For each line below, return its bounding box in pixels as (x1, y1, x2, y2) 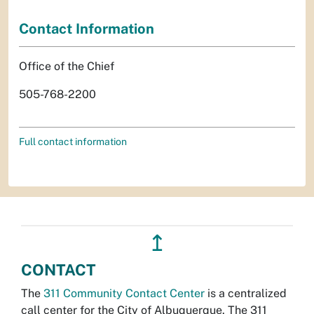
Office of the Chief (19, 59, 114, 73)
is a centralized (205, 286, 287, 300)
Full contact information (19, 135, 127, 147)
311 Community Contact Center (43, 286, 205, 300)
